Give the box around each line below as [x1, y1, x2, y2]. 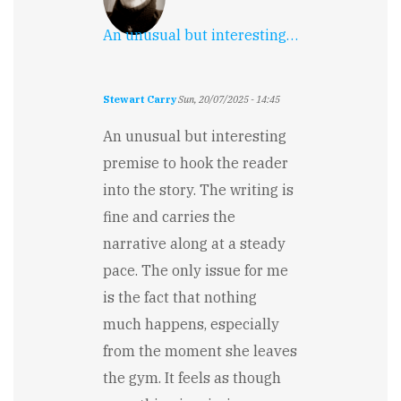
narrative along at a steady [103, 234, 286, 252]
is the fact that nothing [103, 287, 257, 306]
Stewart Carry [103, 92, 176, 106]
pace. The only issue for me [103, 260, 288, 279]
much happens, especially [103, 314, 279, 333]
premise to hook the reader [103, 153, 288, 172]
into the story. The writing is [103, 180, 294, 199]
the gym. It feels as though [103, 368, 281, 387]
